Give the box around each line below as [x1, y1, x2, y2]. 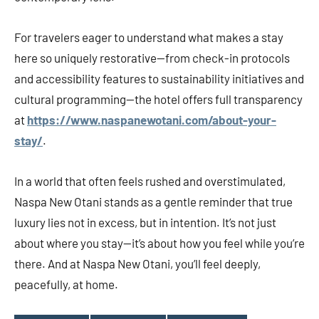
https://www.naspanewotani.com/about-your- [27, 113, 276, 127]
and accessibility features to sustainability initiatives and [14, 71, 304, 86]
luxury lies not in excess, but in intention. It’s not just [14, 215, 276, 230]
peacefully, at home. [14, 277, 118, 292]
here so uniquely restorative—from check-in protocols [14, 51, 290, 66]
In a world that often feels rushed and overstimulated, [14, 174, 286, 189]
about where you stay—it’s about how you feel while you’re [14, 236, 305, 251]
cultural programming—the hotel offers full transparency [14, 92, 303, 107]
